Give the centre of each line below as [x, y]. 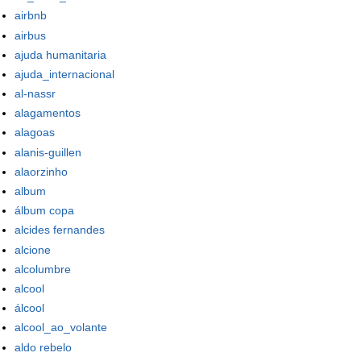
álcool [29, 308]
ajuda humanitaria [60, 54]
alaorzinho [41, 171]
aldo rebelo [43, 347]
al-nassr [35, 94]
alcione [33, 249]
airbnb [31, 16]
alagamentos [48, 113]
